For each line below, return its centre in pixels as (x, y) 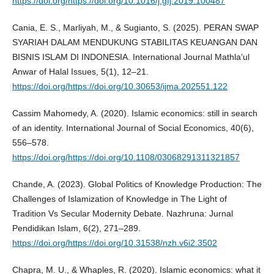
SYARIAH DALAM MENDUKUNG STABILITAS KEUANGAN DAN (135, 43)
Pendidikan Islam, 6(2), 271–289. (76, 228)
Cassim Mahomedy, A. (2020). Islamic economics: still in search (135, 113)
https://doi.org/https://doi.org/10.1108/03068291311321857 (126, 157)
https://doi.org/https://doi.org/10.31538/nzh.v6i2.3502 (114, 243)
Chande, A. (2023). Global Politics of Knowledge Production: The (137, 184)
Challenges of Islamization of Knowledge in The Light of (119, 199)
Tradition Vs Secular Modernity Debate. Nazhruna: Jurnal (122, 214)
